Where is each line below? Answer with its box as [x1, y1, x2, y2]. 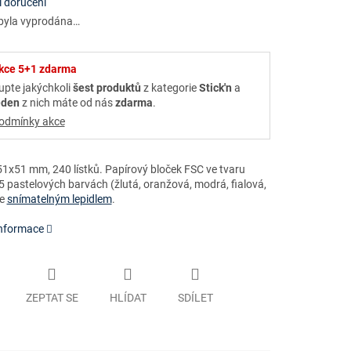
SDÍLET [177, 291, 213, 304]
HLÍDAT [109, 291, 147, 304]
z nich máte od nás [19, 96, 115, 110]
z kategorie [140, 81, 199, 95]
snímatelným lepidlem [6, 193, 112, 206]
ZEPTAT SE [25, 291, 78, 304]
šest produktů [72, 81, 141, 95]
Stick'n [198, 81, 232, 95]
